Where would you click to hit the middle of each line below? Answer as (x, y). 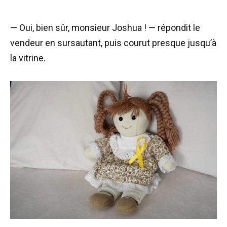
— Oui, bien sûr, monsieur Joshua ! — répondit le (105, 27)
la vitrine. (28, 58)
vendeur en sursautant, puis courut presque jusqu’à (113, 43)
